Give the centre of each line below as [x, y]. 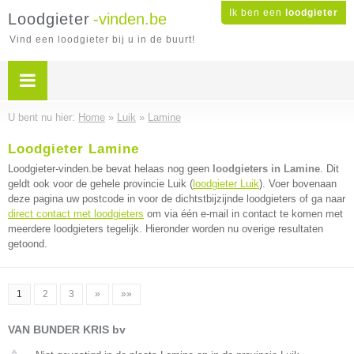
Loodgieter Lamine [73, 149]
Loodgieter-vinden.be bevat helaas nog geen [110, 169]
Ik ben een [257, 13]
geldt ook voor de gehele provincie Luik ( [100, 184]
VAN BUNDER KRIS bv [67, 330]
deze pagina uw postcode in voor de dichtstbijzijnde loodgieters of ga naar [177, 199]
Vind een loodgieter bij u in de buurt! [102, 40]
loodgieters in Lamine [266, 169]
